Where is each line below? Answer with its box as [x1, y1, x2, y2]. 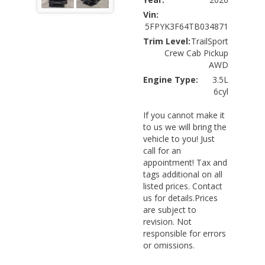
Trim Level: [143, 35, 190, 47]
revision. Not [143, 215, 192, 227]
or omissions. [143, 239, 195, 251]
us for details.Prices [143, 192, 218, 203]
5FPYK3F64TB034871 [145, 20, 229, 32]
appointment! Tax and [143, 156, 227, 168]
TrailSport [191, 35, 229, 47]
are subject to [143, 203, 196, 215]
